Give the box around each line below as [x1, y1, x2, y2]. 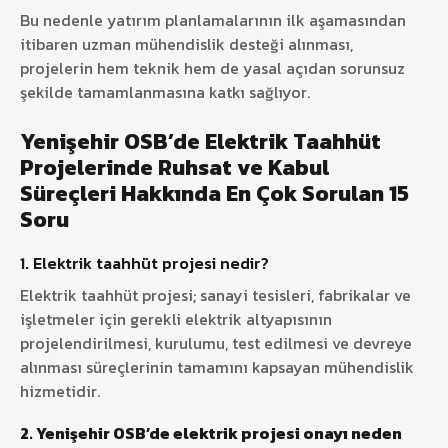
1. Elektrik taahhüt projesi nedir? [20, 250, 269, 275]
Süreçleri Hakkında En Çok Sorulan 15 [20, 176, 409, 210]
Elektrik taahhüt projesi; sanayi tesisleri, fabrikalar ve [20, 282, 411, 307]
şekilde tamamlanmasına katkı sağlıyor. [20, 79, 310, 104]
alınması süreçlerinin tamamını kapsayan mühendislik [20, 354, 414, 379]
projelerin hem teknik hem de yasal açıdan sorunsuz [20, 55, 405, 80]
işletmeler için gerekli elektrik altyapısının [20, 306, 332, 331]
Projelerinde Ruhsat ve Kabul [20, 150, 329, 184]
